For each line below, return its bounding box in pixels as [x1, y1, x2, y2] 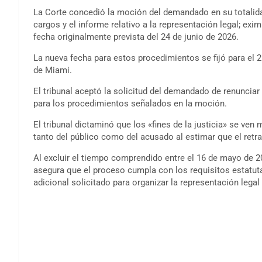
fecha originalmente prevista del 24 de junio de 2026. [33, 31, 239, 42]
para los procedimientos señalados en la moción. [33, 98, 227, 109]
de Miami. [33, 64, 72, 75]
